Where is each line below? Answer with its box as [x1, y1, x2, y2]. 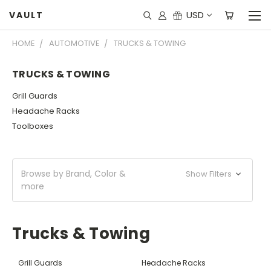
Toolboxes [12, 120, 53, 132]
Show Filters [186, 168, 234, 180]
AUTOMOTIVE [49, 38, 100, 49]
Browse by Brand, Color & [21, 167, 126, 180]
